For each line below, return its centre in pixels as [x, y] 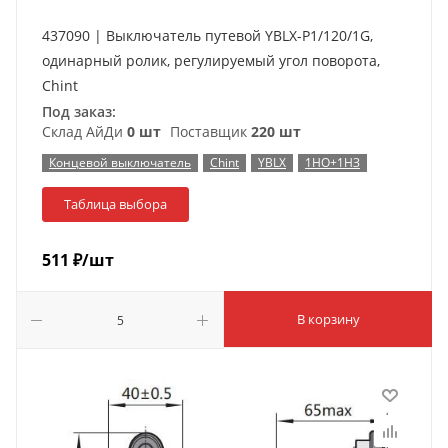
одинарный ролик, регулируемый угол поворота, [211, 60]
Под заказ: [79, 111]
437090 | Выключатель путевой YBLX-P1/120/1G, [207, 35]
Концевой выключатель [120, 162]
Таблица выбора [115, 204]
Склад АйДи [84, 131]
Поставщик [208, 131]
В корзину [328, 319]
